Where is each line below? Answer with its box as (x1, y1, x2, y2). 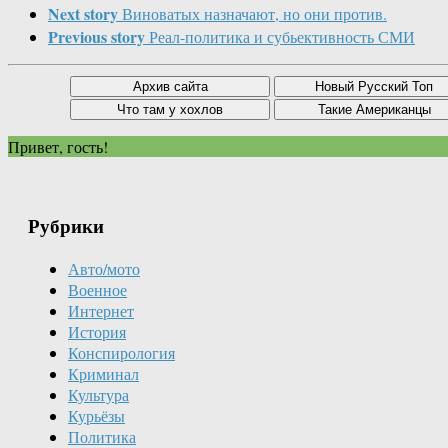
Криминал (68, 362, 139, 384)
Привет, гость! (8, 136, 108, 158)
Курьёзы (68, 404, 125, 426)
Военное (68, 278, 127, 300)
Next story (48, 2, 118, 26)
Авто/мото (68, 257, 140, 279)
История (68, 320, 126, 342)
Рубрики (28, 212, 104, 240)
